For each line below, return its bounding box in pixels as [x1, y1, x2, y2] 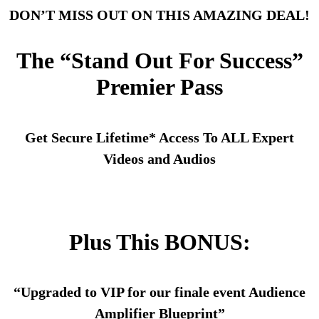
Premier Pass [96, 74, 223, 100]
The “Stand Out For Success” [16, 48, 303, 74]
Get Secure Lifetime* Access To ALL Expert [25, 130, 294, 146]
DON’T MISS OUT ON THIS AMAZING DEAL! [9, 6, 310, 23]
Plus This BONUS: [68, 229, 251, 255]
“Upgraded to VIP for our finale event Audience [14, 284, 305, 300]
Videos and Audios [103, 151, 216, 167]
